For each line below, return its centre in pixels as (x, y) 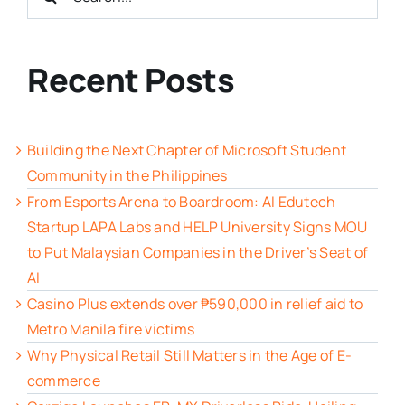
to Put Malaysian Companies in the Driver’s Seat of (198, 252)
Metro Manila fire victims (111, 329)
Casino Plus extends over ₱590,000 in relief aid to (195, 303)
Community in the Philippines (127, 175)
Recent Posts (131, 80)
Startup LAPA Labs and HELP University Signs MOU (198, 226)
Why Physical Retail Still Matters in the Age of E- (189, 355)
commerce (64, 380)
